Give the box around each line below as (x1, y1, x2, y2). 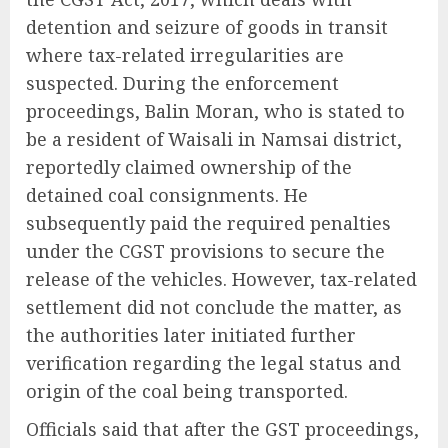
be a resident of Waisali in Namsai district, (26, 127, 402, 152)
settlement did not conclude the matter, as (26, 295, 402, 320)
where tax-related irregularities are (26, 43, 344, 68)
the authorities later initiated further (26, 323, 356, 348)
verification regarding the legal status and (26, 351, 401, 376)
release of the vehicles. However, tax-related (26, 267, 417, 292)
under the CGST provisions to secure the (26, 239, 385, 264)
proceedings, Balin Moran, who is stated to (26, 99, 405, 124)
